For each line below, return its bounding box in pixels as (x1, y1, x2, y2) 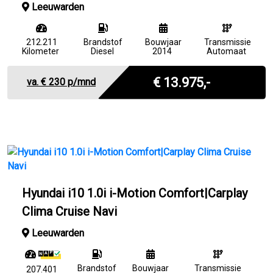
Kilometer (22, 46, 59, 56)
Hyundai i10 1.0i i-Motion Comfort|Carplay (22, 185, 247, 200)
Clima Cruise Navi (22, 204, 117, 219)
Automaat (207, 46, 247, 56)
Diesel (90, 46, 114, 56)
